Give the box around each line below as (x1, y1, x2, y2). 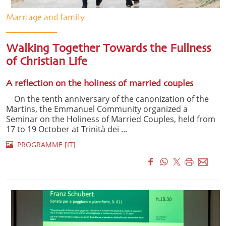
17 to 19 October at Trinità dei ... (6, 124, 127, 135)
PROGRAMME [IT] (13, 140, 76, 150)
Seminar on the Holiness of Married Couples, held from (6, 114, 215, 125)
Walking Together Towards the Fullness (6, 43, 211, 55)
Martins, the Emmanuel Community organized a (6, 103, 188, 115)
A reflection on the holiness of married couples (6, 79, 193, 89)
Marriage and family (6, 14, 85, 23)
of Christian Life (6, 56, 87, 68)
